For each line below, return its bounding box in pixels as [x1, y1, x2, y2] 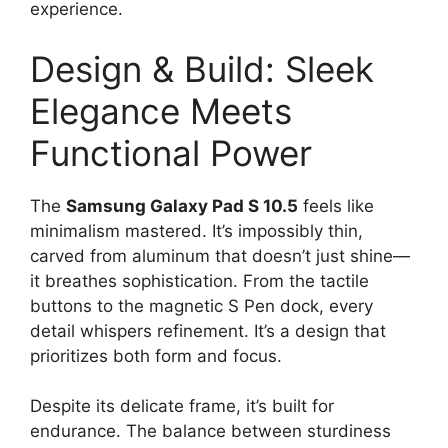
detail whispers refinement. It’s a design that [30, 320, 386, 341]
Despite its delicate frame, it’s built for [30, 396, 334, 417]
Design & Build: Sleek [30, 47, 374, 90]
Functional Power [30, 131, 312, 174]
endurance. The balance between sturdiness [30, 421, 391, 442]
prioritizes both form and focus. [30, 345, 282, 366]
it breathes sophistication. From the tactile [30, 270, 369, 291]
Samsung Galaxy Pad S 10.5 [66, 195, 298, 216]
